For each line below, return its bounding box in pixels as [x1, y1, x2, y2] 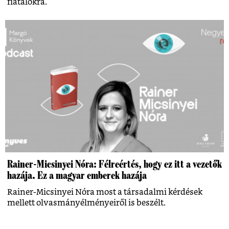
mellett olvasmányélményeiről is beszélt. [7, 198, 166, 207]
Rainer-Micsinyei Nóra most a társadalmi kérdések [7, 188, 202, 196]
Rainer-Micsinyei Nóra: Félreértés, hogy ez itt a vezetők [7, 158, 222, 170]
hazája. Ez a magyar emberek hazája [7, 169, 147, 181]
